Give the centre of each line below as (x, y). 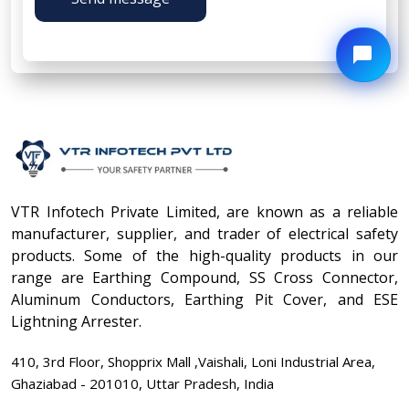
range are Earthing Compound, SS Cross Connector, (204, 277)
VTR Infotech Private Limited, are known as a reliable (204, 211)
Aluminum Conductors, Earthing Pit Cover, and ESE (204, 299)
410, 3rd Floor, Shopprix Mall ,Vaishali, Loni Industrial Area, (193, 361)
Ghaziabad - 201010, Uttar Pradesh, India (142, 383)
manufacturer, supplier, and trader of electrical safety (204, 233)
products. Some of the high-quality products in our (204, 255)
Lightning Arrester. (76, 321)
